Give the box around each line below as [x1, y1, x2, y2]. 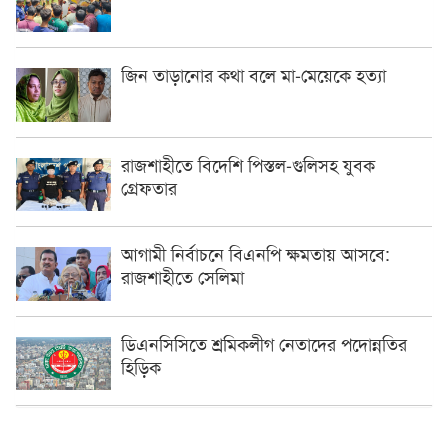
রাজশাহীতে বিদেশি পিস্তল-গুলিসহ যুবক [121, 150, 375, 177]
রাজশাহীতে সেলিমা [121, 263, 244, 290]
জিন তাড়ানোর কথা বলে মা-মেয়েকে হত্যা [121, 61, 386, 88]
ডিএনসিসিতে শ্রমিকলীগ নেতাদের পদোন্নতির [121, 329, 407, 356]
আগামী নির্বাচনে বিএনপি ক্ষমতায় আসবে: [121, 240, 390, 267]
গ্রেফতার [121, 173, 177, 200]
